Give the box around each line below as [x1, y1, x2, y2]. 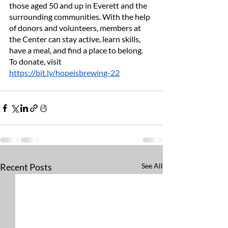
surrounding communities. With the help [9, 12, 152, 22]
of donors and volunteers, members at [9, 23, 142, 33]
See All [141, 161, 163, 170]
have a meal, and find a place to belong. [9, 45, 145, 55]
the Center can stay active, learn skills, [9, 34, 142, 44]
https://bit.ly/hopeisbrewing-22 [9, 68, 120, 78]
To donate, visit [9, 56, 63, 67]
